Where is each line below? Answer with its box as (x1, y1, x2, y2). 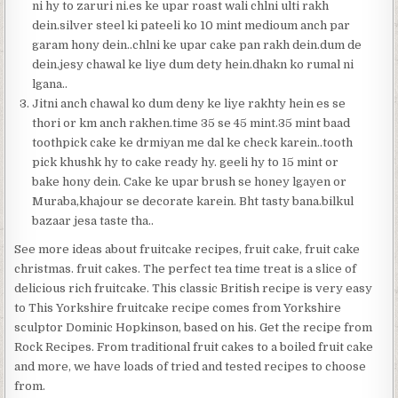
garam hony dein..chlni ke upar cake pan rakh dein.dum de (32, 37, 362, 52)
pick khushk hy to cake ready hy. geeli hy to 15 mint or (32, 155, 339, 169)
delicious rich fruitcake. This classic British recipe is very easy (14, 281, 373, 295)
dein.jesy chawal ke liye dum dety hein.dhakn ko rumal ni (32, 57, 354, 71)
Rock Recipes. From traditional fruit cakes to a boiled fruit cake (14, 339, 374, 354)
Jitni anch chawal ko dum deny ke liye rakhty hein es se (32, 96, 346, 110)
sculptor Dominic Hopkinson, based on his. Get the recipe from (14, 320, 373, 334)
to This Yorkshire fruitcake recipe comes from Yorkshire (14, 300, 342, 314)
